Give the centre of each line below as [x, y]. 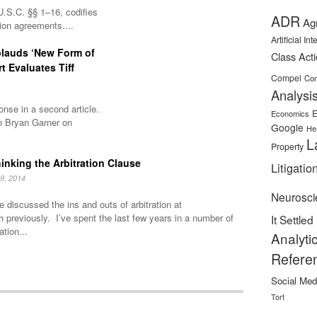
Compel [286, 77]
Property [287, 146]
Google [287, 127]
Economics [290, 113]
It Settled [292, 219]
